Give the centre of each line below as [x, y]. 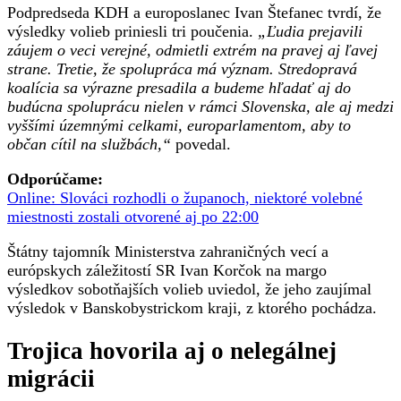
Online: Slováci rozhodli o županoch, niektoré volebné [185, 197]
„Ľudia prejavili [310, 31]
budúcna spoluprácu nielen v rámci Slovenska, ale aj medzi [200, 106]
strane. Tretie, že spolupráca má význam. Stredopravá [182, 68]
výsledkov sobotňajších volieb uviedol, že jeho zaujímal [189, 289]
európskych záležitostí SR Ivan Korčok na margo [167, 270]
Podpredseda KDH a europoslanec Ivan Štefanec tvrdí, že [194, 12]
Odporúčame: [55, 179]
